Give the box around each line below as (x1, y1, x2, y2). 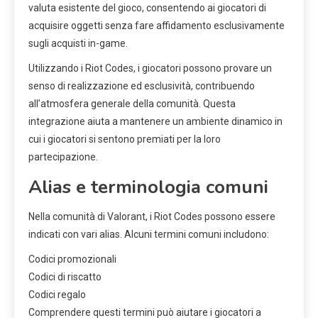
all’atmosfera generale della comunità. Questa (28, 97, 236, 109)
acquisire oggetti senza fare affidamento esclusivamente (28, 19, 285, 31)
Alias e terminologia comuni (28, 174, 268, 199)
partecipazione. (28, 150, 98, 163)
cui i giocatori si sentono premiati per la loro (28, 133, 221, 145)
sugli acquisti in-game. (28, 37, 128, 49)
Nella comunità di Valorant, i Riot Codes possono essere (28, 210, 275, 222)
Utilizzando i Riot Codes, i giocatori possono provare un (28, 62, 272, 74)
